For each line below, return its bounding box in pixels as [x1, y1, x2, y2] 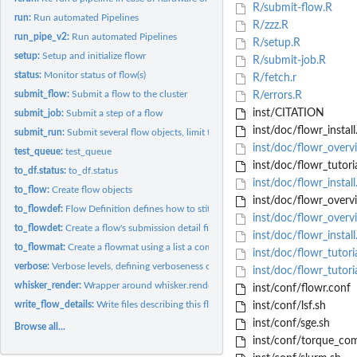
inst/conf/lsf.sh [249, 300, 326, 312]
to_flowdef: [14, 203, 66, 214]
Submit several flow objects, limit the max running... [67, 127, 284, 137]
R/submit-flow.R [249, 2, 332, 14]
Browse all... [14, 321, 66, 331]
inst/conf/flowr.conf [249, 283, 351, 295]
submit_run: [14, 127, 68, 137]
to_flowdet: [14, 222, 66, 233]
